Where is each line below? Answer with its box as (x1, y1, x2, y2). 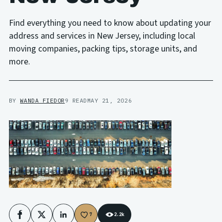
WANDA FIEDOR (20, 96, 65, 104)
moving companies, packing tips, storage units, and (8, 42, 197, 55)
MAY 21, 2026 (87, 96, 132, 104)
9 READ (64, 96, 87, 104)
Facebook (19, 213, 47, 220)
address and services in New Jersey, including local (8, 29, 195, 42)
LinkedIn (62, 213, 91, 220)
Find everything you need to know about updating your (8, 16, 211, 29)
